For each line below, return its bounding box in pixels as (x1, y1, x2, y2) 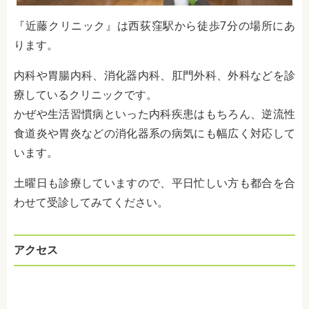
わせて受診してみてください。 (14, 196, 168, 210)
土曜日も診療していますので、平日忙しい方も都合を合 (14, 177, 295, 190)
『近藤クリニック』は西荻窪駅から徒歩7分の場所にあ (14, 19, 295, 33)
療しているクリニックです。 (14, 88, 157, 102)
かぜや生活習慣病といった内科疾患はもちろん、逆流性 (14, 108, 295, 121)
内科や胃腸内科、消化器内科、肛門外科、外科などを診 (14, 69, 295, 83)
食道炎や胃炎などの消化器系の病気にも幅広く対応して (14, 127, 295, 141)
